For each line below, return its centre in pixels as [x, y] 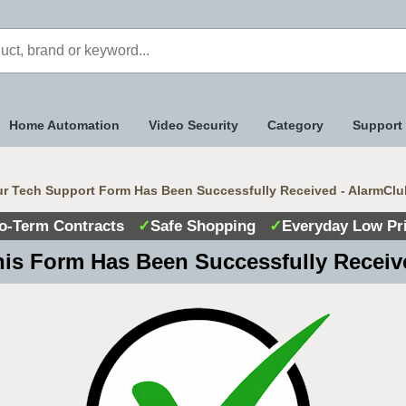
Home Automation [64, 125]
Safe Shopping [209, 226]
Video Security [193, 125]
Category [295, 125]
